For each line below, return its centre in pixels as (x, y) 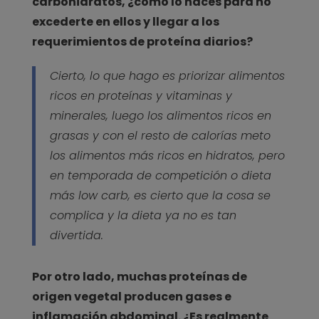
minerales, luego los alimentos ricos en (160, 116)
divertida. (76, 236)
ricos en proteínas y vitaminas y (141, 96)
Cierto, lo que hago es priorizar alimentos (167, 76)
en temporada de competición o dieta (160, 176)
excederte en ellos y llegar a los (125, 22)
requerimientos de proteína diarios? (142, 42)
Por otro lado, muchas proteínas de (139, 277)
